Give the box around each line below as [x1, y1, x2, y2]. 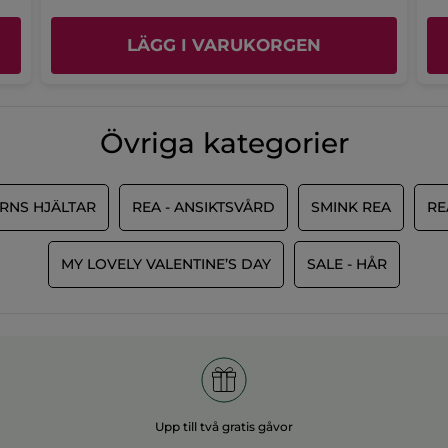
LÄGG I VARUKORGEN [127, 34, 321, 55]
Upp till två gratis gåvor [155, 418, 293, 434]
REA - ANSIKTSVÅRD [131, 197, 275, 216]
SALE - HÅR [307, 254, 387, 273]
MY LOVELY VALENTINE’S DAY [61, 254, 271, 273]
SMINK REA [310, 197, 391, 216]
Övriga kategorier [99, 125, 349, 160]
